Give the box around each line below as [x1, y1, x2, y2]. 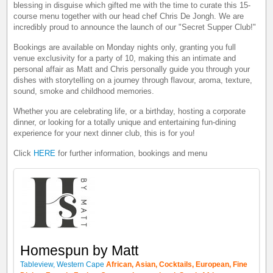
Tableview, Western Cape [20, 260, 105, 269]
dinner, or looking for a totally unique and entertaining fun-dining [13, 117, 236, 127]
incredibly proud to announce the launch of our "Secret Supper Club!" [13, 22, 257, 32]
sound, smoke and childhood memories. [13, 86, 155, 96]
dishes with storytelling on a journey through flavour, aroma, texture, [13, 75, 253, 85]
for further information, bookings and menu [55, 148, 208, 158]
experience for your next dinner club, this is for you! [13, 128, 196, 138]
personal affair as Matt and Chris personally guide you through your [13, 64, 250, 74]
